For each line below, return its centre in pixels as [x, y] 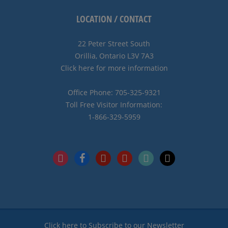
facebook [89, 156]
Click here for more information [114, 68]
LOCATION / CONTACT [114, 19]
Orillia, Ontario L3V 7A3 [114, 56]
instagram [70, 156]
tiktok [147, 156]
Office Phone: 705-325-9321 [114, 92]
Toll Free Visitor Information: [114, 105]
